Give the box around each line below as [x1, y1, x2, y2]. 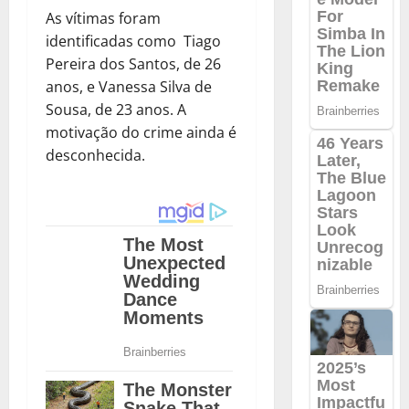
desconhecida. [46, 145, 145, 166]
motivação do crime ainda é [46, 122, 236, 143]
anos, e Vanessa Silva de [46, 77, 212, 98]
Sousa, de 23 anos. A [46, 100, 186, 121]
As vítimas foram [46, 8, 161, 29]
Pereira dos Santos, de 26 [46, 54, 221, 75]
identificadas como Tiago [46, 31, 221, 52]
